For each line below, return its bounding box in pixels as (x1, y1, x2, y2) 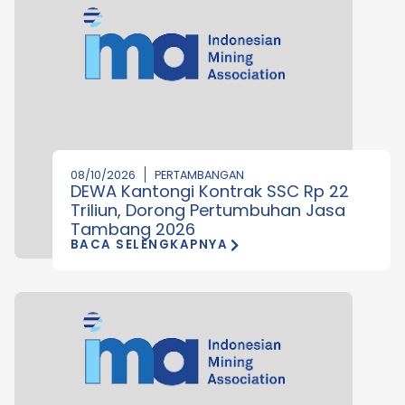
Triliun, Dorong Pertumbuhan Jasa (70, 198, 345, 221)
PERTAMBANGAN (154, 166, 244, 183)
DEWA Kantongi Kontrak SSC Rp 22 (70, 179, 349, 202)
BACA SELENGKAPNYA (70, 235, 229, 253)
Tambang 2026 (70, 217, 195, 240)
